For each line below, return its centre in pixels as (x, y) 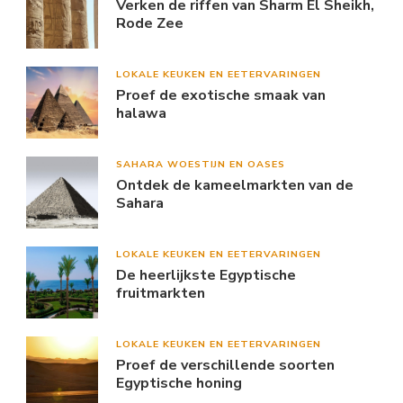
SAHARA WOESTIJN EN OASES (201, 164)
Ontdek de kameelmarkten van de (235, 185)
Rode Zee (150, 23)
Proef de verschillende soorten (225, 365)
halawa (141, 113)
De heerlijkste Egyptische (206, 275)
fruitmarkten (161, 293)
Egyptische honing (179, 383)
